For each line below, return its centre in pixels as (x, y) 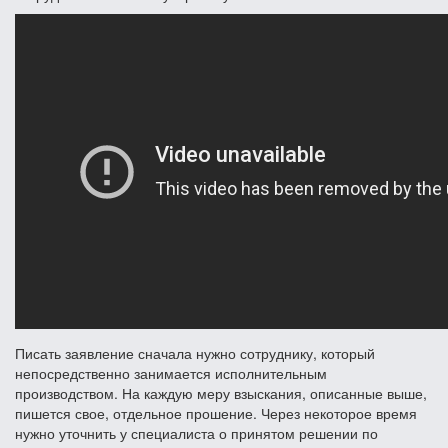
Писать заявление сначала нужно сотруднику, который (195, 352)
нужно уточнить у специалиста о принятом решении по (196, 432)
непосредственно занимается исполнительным (171, 372)
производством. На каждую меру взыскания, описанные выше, (221, 392)
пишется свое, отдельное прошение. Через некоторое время (216, 412)
